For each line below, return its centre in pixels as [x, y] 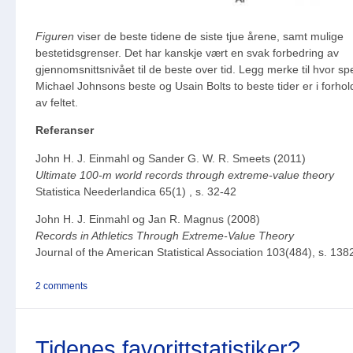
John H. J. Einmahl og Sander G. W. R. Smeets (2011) [171, 158]
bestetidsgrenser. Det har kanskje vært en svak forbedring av [187, 52]
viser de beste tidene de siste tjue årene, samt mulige [209, 36]
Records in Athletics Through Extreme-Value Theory [165, 236]
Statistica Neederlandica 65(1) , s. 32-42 [136, 191]
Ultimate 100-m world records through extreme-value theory [185, 175]
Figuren [55, 36]
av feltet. [57, 102]
